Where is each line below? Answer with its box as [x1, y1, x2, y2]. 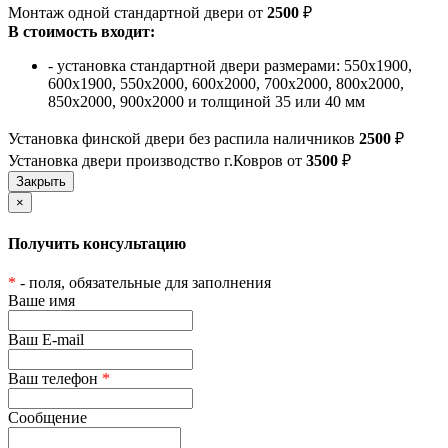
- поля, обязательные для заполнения [16, 273, 271, 291]
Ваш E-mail [8, 330, 84, 348]
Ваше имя [8, 291, 75, 309]
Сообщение [8, 408, 87, 426]
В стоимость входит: [8, 23, 155, 41]
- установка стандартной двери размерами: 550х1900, [48, 57, 412, 75]
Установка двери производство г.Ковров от [8, 152, 306, 170]
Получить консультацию [8, 234, 186, 252]
